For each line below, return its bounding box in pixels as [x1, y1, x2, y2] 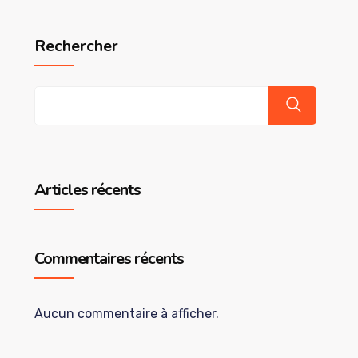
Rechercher [34, 35, 118, 57]
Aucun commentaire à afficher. [34, 306, 219, 321]
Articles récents [34, 179, 141, 201]
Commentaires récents [34, 248, 184, 269]
